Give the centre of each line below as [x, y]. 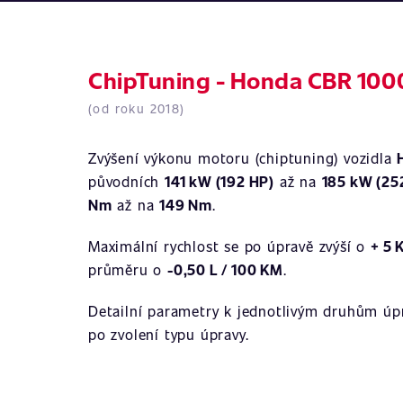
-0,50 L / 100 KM [225, 269]
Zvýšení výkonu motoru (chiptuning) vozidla [243, 158]
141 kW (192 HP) [220, 181]
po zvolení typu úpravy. [169, 334]
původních [127, 181]
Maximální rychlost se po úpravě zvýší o [229, 246]
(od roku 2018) [137, 108]
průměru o [128, 269]
